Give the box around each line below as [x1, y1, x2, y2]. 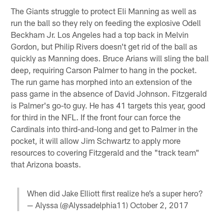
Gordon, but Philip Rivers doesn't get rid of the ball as [11, 41, 198, 52]
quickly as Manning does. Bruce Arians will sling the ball [11, 53, 209, 63]
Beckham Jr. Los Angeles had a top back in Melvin [11, 29, 189, 40]
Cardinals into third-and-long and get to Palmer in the [11, 124, 198, 134]
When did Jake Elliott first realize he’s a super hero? [27, 189, 203, 198]
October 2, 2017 [130, 200, 189, 210]
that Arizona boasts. [11, 159, 82, 169]
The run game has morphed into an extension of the [11, 77, 192, 87]
